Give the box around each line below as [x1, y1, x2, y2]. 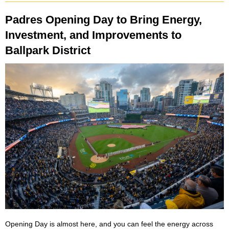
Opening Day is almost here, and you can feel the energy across [5, 220, 213, 228]
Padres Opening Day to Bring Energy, [5, 13, 202, 26]
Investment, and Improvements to [5, 29, 181, 41]
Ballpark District [5, 44, 90, 57]
